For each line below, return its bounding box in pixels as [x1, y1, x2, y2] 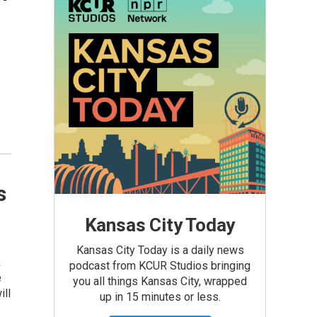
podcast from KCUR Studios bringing [69, 259, 250, 272]
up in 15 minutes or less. [99, 290, 221, 304]
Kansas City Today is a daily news [76, 243, 244, 257]
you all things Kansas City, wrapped [73, 275, 247, 288]
